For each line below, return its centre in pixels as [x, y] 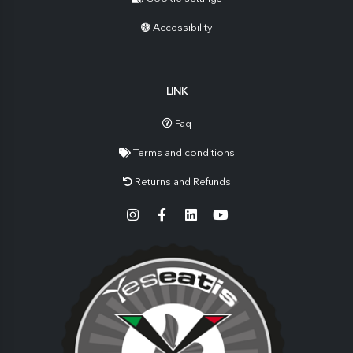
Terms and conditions [184, 153]
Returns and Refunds [182, 182]
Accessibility [182, 28]
